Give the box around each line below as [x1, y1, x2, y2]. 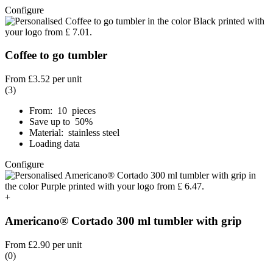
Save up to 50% [29, 116, 95, 127]
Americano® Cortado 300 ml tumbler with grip [5, 214, 242, 227]
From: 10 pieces [29, 105, 96, 116]
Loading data [29, 138, 80, 149]
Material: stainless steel [29, 127, 119, 138]
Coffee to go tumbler [5, 49, 107, 62]
